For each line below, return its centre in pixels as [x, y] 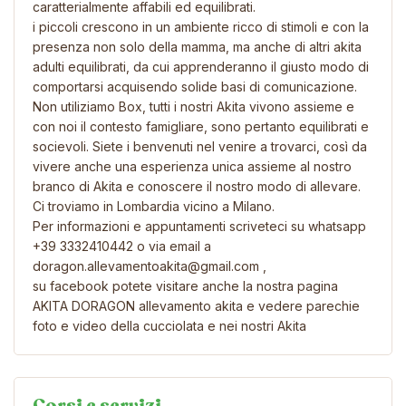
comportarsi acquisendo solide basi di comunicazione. [195, 86]
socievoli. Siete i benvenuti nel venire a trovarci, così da [200, 146]
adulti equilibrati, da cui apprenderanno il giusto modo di [201, 66]
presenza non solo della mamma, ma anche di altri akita [197, 46]
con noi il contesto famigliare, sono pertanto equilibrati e [201, 126]
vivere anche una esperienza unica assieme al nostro [192, 166]
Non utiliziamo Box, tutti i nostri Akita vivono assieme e [193, 106]
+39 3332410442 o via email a [122, 246]
